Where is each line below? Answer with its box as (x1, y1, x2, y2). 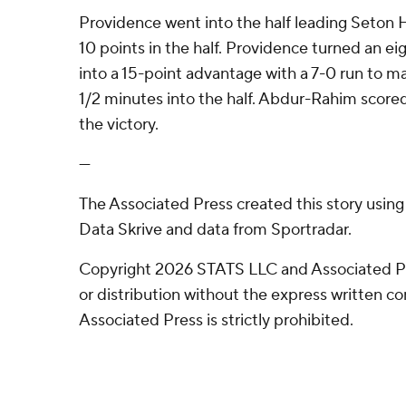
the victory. (79, 114, 159, 135)
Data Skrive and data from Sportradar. (79, 219, 352, 240)
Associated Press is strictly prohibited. (79, 310, 353, 331)
